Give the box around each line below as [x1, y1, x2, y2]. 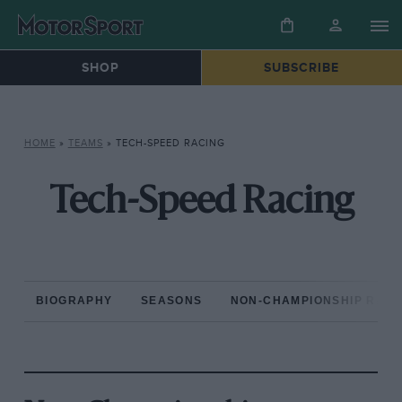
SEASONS [140, 294, 203, 308]
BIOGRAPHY [36, 294, 113, 308]
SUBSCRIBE [264, 60, 340, 76]
